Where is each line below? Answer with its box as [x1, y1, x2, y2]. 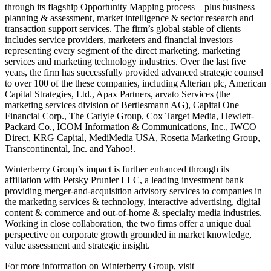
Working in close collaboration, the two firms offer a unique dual [5, 218, 251, 229]
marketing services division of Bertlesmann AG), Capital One [5, 100, 239, 111]
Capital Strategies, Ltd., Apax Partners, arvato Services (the [5, 89, 230, 100]
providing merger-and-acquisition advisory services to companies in [5, 186, 262, 197]
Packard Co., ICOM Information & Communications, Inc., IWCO [5, 122, 256, 132]
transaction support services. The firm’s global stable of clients [5, 24, 241, 34]
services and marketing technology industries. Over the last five [5, 56, 246, 67]
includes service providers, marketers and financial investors [5, 34, 233, 45]
